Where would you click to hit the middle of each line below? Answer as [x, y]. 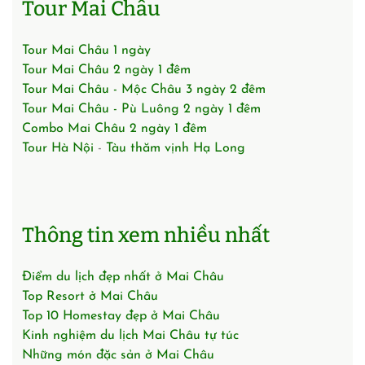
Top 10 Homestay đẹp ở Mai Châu [121, 316]
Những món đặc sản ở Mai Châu [118, 355]
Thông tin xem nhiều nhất [146, 235]
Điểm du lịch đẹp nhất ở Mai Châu [123, 277]
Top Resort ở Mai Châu [90, 296]
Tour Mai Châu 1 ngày [86, 50]
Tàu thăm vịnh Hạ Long [176, 148]
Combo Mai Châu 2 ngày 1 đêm [114, 128]
